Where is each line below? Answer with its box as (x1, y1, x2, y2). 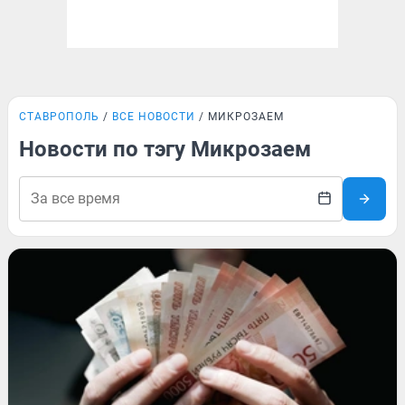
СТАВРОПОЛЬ (19, 110, 99, 123)
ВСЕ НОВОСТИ (112, 110, 195, 123)
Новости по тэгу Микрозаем (19, 137, 311, 162)
